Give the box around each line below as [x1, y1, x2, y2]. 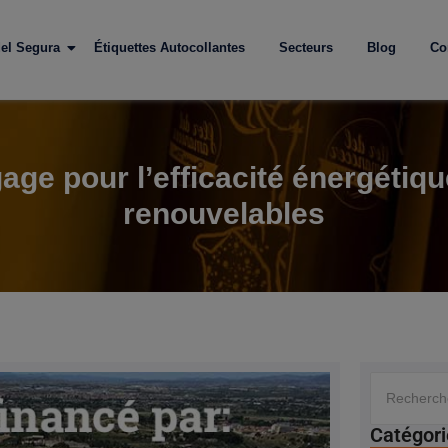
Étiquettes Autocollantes [94, 40, 246, 55]
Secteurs [279, 40, 334, 55]
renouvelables [123, 197, 325, 230]
